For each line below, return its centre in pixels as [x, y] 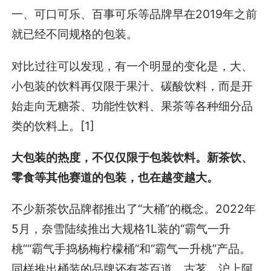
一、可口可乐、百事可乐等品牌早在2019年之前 [135, 14]
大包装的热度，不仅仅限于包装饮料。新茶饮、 [132, 157]
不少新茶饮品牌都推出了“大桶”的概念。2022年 [134, 208]
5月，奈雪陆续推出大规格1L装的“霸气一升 [121, 228]
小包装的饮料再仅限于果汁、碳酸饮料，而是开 [132, 86]
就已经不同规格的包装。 [75, 34]
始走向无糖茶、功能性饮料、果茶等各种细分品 [132, 106]
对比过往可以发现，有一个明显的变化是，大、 [132, 66]
